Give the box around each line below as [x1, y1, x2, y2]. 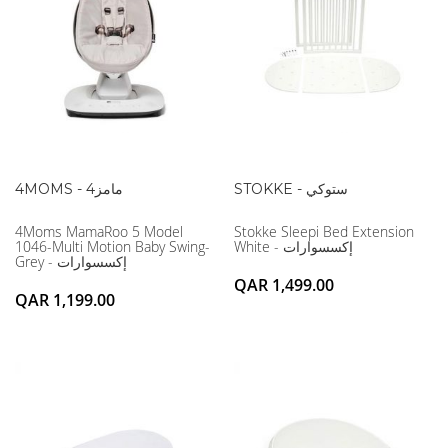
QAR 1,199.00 [15, 289, 115, 312]
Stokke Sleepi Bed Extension [234, 222, 414, 242]
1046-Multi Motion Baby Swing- [15, 237, 210, 257]
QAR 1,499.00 [234, 274, 334, 297]
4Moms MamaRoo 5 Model [15, 222, 183, 242]
